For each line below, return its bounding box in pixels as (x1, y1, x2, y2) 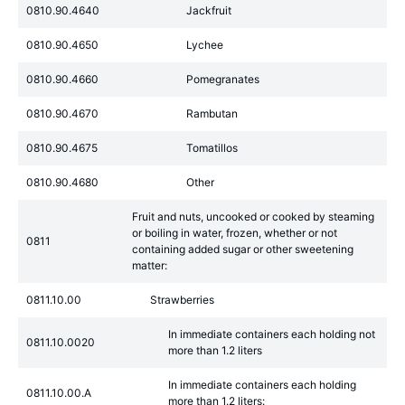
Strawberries (150, 293, 214, 306)
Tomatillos (186, 141, 238, 155)
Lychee (186, 38, 223, 52)
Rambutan (186, 107, 238, 120)
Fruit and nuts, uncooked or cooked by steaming (132, 210, 374, 223)
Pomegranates (186, 72, 259, 86)
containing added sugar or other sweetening (132, 242, 353, 256)
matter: (132, 259, 167, 272)
